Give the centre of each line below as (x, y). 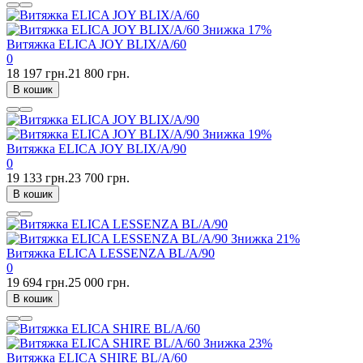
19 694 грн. (37, 282)
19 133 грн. (37, 177)
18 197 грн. (37, 73)
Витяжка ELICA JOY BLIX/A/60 (96, 44)
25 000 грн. (99, 282)
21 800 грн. (99, 73)
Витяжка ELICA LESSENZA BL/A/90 (111, 253)
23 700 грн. (99, 177)
